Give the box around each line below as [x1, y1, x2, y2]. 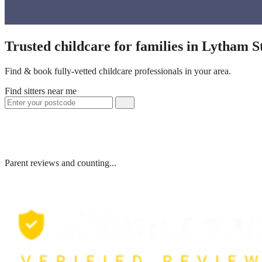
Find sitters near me [5, 85, 77, 96]
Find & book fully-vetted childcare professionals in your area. [5, 65, 231, 76]
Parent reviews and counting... [5, 157, 116, 168]
